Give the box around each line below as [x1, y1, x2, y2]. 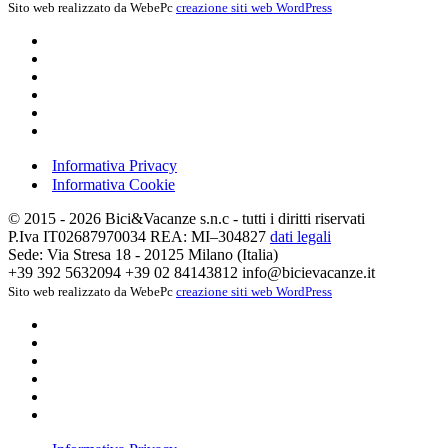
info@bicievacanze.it [242, 264, 375, 282]
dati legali [270, 228, 331, 246]
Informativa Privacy [52, 157, 177, 175]
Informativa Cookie [52, 176, 175, 194]
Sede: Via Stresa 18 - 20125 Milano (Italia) [8, 246, 278, 264]
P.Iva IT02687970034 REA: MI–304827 [8, 228, 270, 246]
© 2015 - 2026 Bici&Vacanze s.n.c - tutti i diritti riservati [8, 210, 365, 228]
